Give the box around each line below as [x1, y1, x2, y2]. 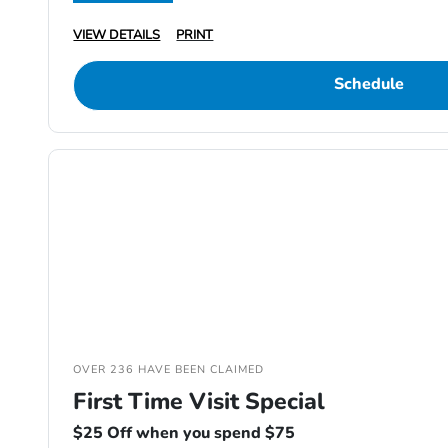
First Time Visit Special [73, 386, 326, 418]
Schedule [333, 73, 404, 96]
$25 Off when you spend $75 [73, 422, 296, 445]
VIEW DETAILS [73, 26, 161, 45]
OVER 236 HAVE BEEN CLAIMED [73, 362, 265, 378]
